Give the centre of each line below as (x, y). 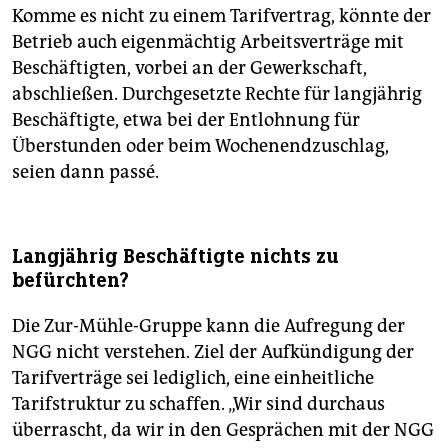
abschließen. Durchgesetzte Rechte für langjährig (217, 93)
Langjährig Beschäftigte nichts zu (175, 256)
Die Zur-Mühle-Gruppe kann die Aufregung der (208, 325)
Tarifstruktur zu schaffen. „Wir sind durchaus (198, 403)
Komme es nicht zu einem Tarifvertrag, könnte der (221, 15)
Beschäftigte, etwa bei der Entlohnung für (186, 119)
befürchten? (70, 280)
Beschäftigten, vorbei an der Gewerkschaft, (189, 67)
